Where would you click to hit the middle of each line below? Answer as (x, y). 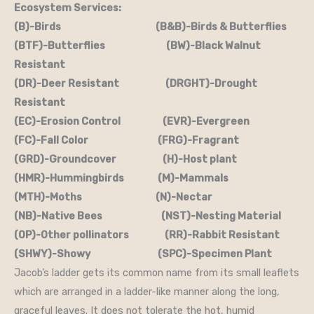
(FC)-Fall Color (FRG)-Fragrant (127, 140)
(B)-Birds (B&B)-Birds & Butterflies (150, 27)
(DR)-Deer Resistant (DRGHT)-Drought (136, 83)
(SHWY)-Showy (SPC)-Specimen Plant (143, 254)
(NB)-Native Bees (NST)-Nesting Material (148, 216)
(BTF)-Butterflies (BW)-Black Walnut (137, 46)
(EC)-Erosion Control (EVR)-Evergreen (132, 121)
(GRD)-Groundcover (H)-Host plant (125, 159)
